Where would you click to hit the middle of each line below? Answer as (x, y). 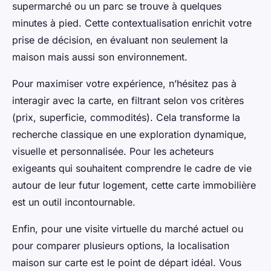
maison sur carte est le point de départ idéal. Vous (127, 262)
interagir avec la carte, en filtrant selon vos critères (128, 100)
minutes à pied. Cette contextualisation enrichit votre (132, 23)
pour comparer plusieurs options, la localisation (121, 245)
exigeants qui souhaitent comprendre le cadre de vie (132, 168)
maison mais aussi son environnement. (100, 57)
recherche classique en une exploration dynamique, (129, 134)
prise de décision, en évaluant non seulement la (120, 40)
